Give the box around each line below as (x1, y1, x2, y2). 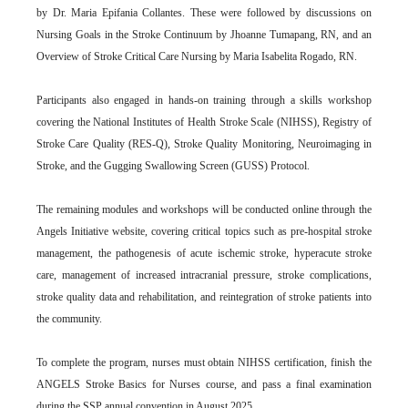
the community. (36, 311, 102, 325)
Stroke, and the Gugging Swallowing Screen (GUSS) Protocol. (36, 158, 310, 172)
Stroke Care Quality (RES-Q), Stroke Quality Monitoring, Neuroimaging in (36, 137, 372, 150)
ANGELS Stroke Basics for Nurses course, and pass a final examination (36, 377, 372, 391)
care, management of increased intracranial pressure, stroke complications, (36, 268, 372, 281)
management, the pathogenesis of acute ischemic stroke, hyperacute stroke (36, 246, 372, 260)
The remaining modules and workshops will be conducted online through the (36, 202, 372, 216)
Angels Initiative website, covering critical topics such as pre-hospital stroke (36, 224, 372, 238)
